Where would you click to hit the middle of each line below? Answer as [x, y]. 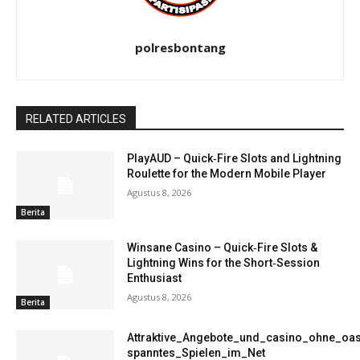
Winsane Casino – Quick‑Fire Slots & [223, 248]
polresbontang [180, 47]
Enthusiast [155, 278]
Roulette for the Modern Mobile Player [227, 173]
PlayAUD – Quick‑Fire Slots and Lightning [235, 158]
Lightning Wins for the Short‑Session [224, 263]
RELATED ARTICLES [76, 119]
